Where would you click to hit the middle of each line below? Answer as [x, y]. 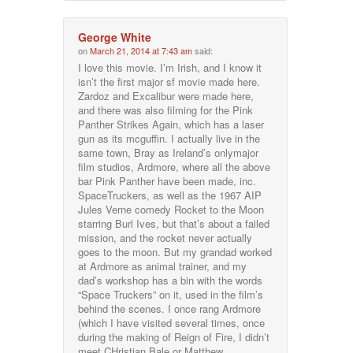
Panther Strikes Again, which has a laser [171, 124]
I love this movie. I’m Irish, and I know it [170, 67]
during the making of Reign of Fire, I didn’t [174, 336]
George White [115, 37]
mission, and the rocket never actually [165, 237]
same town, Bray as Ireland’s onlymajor [169, 152]
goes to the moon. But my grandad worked [175, 251]
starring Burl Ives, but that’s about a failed [174, 223]
